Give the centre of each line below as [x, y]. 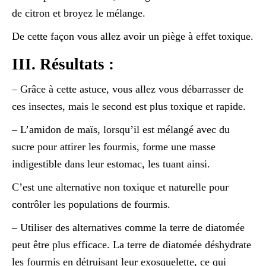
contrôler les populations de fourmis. [91, 204]
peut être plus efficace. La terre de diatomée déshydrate [132, 244]
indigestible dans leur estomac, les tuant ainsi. [111, 164]
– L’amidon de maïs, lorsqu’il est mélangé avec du [121, 129]
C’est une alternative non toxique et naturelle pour [120, 187]
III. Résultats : [63, 64]
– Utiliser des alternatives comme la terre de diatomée [128, 227]
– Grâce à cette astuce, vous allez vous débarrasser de [128, 89]
